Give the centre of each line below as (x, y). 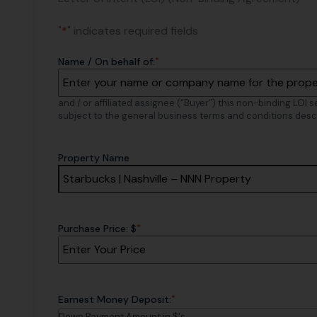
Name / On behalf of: (106, 62)
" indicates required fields (133, 31)
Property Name (94, 158)
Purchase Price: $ (97, 229)
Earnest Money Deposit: (115, 300)
